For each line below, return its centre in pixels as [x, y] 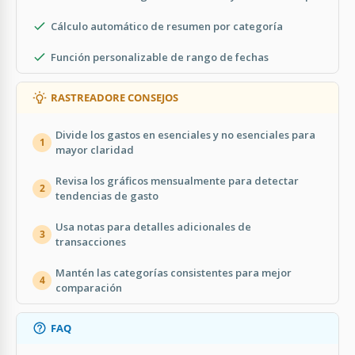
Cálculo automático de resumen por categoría [167, 26]
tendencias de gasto [107, 195]
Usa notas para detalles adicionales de [153, 226]
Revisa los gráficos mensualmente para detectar [177, 180]
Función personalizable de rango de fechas [160, 57]
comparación [89, 287]
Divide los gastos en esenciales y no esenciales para [185, 134]
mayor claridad [95, 149]
